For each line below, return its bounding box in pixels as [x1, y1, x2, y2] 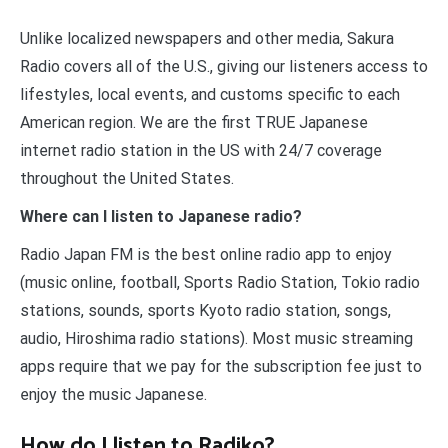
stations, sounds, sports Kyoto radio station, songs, [20, 301, 391, 321]
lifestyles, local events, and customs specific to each [20, 85, 400, 105]
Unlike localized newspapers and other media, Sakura [20, 29, 394, 49]
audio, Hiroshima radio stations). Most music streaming [20, 329, 413, 349]
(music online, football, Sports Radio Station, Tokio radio [20, 273, 420, 293]
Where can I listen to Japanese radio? [20, 207, 302, 227]
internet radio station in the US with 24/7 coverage [20, 141, 382, 161]
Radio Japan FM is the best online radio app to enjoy [20, 245, 392, 265]
